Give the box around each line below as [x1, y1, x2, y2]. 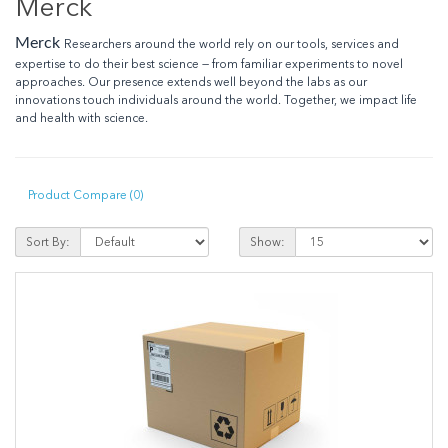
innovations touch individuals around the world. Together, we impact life [15, 93, 417, 107]
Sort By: [26, 235, 70, 249]
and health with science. [15, 111, 148, 125]
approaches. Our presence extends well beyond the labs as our [15, 75, 367, 89]
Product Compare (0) [28, 187, 143, 202]
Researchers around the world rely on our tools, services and [64, 37, 399, 51]
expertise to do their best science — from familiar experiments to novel [15, 57, 403, 71]
